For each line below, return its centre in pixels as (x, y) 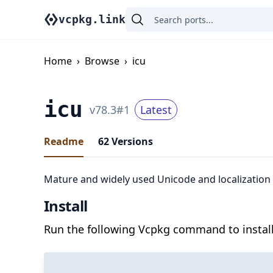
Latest (156, 110)
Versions (131, 141)
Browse (102, 61)
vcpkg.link (92, 19)
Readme (64, 141)
